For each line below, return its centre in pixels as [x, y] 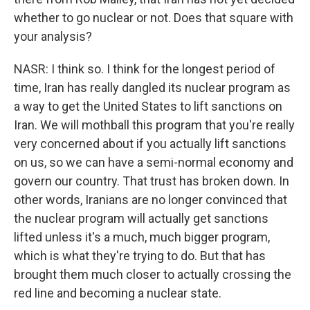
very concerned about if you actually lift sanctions [150, 144]
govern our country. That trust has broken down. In [152, 181]
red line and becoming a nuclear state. [118, 293]
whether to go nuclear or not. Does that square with [154, 18]
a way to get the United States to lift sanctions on [148, 107]
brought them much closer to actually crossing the [153, 275]
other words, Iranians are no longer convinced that [151, 200]
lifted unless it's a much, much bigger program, [142, 237]
